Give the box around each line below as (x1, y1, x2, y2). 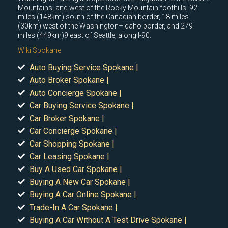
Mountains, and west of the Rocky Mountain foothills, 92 (18, 3, 197, 12)
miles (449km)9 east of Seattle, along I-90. (18, 31, 151, 39)
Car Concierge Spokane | (29, 126, 117, 136)
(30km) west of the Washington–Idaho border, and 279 (18, 21, 193, 30)
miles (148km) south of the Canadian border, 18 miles (18, 12, 189, 21)
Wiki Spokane (18, 46, 61, 54)
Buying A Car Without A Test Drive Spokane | (29, 215, 187, 225)
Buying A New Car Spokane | (29, 177, 130, 187)
